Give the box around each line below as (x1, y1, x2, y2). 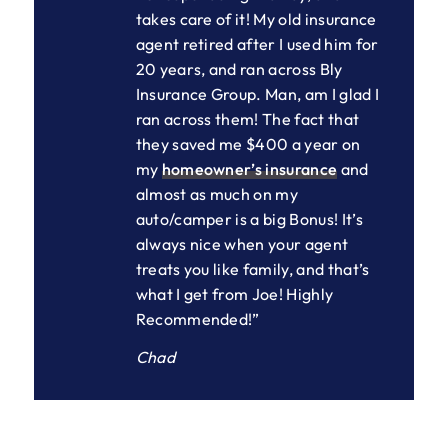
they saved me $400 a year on (135, 133, 361, 154)
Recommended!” (135, 308, 260, 329)
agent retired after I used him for (135, 33, 379, 54)
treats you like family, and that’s (135, 258, 370, 279)
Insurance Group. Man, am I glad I (135, 83, 380, 104)
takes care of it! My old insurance (135, 8, 377, 29)
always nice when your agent (135, 233, 349, 254)
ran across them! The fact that (135, 108, 360, 129)
